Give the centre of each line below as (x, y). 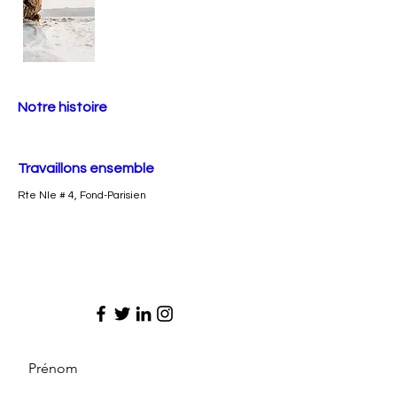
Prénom (53, 368)
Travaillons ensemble (86, 168)
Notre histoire (62, 107)
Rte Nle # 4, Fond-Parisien (82, 195)
